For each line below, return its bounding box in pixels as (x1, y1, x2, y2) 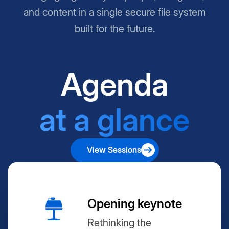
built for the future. (74, 22, 155, 35)
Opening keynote (87, 196, 182, 211)
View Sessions (86, 145, 141, 155)
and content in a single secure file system (23, 6, 206, 18)
